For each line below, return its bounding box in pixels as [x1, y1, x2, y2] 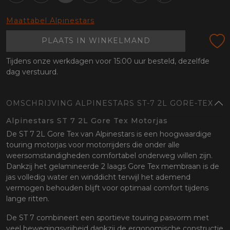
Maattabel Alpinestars [6, 15, 94, 25]
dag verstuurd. [6, 67, 58, 77]
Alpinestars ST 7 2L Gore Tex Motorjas [6, 116, 168, 126]
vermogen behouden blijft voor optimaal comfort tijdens [6, 183, 208, 193]
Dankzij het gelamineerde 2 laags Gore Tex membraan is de [6, 162, 219, 171]
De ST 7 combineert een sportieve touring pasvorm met [6, 213, 209, 223]
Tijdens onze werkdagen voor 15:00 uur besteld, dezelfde [6, 56, 209, 66]
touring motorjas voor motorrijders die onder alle [6, 140, 180, 150]
